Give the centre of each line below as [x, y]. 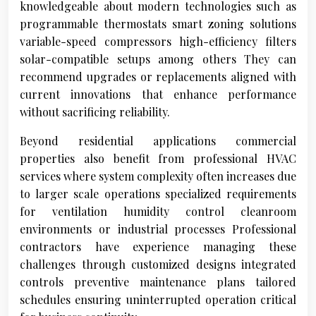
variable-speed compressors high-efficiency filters [158, 42]
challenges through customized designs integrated [158, 265]
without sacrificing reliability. [95, 112]
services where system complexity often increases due [158, 176]
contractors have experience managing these [158, 247]
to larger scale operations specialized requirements [158, 194]
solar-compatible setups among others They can [158, 59]
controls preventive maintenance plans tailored [158, 282]
